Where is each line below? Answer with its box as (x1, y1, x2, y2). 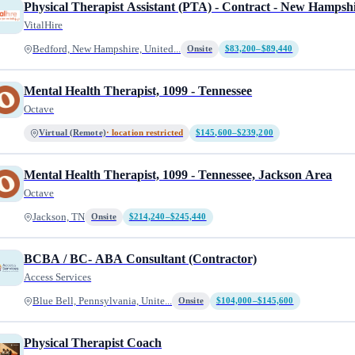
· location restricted (105, 128, 184, 137)
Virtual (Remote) (39, 128, 106, 137)
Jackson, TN (32, 212, 86, 223)
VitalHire (24, 19, 63, 31)
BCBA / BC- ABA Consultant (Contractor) (24, 252, 258, 265)
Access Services (24, 271, 92, 283)
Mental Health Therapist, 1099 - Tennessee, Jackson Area (24, 168, 333, 181)
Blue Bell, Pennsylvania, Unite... (32, 296, 173, 307)
